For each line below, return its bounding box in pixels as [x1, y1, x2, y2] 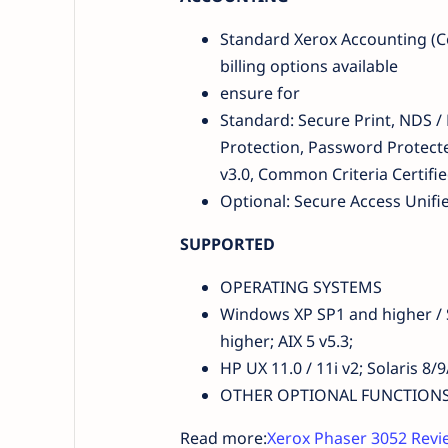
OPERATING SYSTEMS [219, 275, 382, 298]
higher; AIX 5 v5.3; [219, 329, 353, 352]
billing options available [219, 54, 398, 77]
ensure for [219, 81, 300, 104]
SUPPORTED [179, 232, 275, 255]
